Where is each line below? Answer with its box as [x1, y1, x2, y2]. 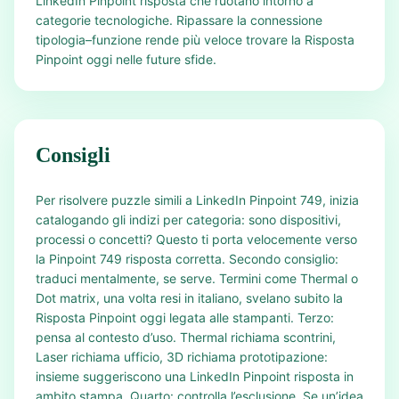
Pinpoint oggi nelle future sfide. [36, 52, 216, 67]
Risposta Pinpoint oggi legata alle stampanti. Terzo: [36, 310, 334, 325]
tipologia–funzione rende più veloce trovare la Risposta [36, 32, 354, 47]
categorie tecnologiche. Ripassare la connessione [36, 12, 322, 28]
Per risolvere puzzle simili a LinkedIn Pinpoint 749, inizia [36, 192, 359, 208]
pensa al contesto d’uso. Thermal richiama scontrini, [36, 330, 336, 345]
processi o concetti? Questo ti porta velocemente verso [36, 232, 357, 247]
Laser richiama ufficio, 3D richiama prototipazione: [36, 349, 328, 364]
